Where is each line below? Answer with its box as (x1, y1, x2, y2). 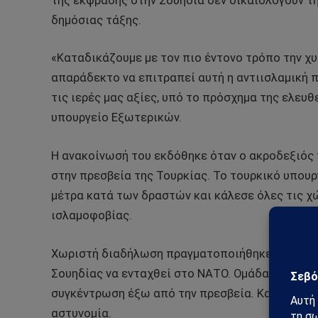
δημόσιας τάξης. (51, 13, 141, 27)
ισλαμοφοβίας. (51, 208, 132, 222)
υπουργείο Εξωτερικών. (51, 111, 182, 125)
